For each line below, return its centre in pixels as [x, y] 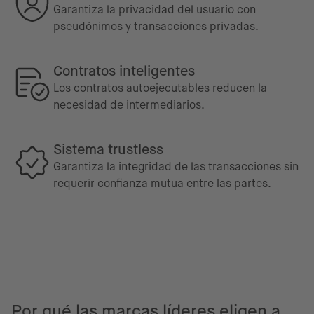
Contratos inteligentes [124, 71]
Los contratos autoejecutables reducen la [160, 88]
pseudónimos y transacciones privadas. [156, 26]
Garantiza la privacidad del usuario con [155, 9]
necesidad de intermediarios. [129, 105]
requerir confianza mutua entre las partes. [162, 183]
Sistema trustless [108, 150]
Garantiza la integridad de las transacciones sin [176, 166]
